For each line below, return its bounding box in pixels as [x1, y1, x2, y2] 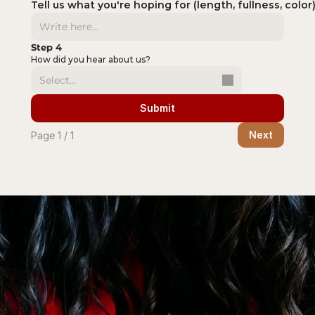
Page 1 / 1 [31, 129, 74, 141]
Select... [39, 74, 76, 86]
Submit [140, 102, 175, 114]
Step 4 [31, 41, 62, 53]
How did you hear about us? [31, 54, 150, 65]
